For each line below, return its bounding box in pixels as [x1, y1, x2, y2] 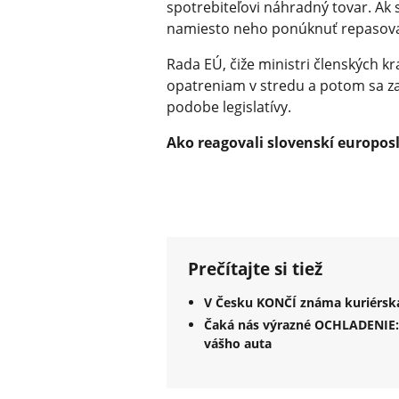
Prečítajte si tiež [188, 256, 322, 281]
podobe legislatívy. [167, 97, 291, 118]
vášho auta [204, 335, 272, 353]
